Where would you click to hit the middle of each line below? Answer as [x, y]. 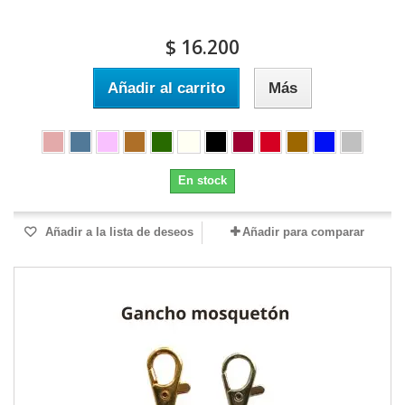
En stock [202, 181]
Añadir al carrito [166, 89]
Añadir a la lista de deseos [118, 232]
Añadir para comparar [303, 232]
